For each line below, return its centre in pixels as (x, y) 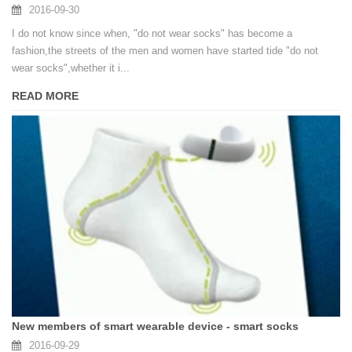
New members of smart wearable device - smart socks (155, 326)
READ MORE (45, 95)
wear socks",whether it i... (71, 68)
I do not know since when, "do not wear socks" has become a (152, 33)
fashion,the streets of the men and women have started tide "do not (165, 50)
